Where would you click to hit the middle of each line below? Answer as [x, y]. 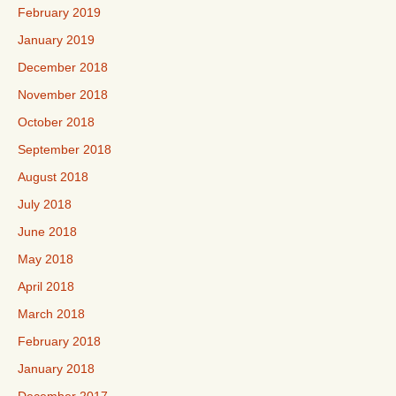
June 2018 [47, 231]
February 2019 [59, 12]
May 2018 [46, 259]
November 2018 [63, 94]
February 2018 [59, 341]
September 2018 [65, 149]
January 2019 [56, 39]
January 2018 [56, 368]
